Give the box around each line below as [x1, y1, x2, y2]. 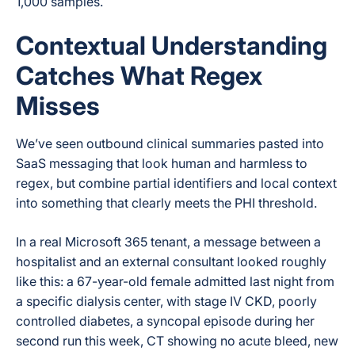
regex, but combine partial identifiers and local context [16, 175, 337, 191]
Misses [16, 90, 100, 121]
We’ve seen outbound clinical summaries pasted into [16, 136, 324, 151]
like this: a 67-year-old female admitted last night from [16, 273, 334, 289]
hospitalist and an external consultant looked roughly [16, 254, 326, 269]
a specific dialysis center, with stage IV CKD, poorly [16, 293, 317, 309]
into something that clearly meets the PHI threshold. [16, 195, 317, 211]
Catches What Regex [16, 60, 262, 91]
